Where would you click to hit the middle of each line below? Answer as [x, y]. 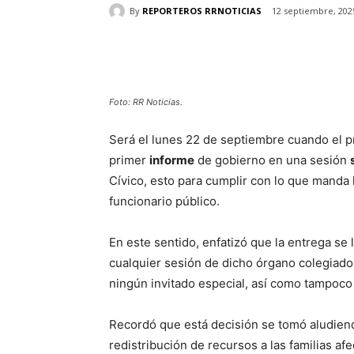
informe [172, 160]
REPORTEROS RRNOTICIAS [202, 10]
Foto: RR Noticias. [146, 102]
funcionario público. [164, 201]
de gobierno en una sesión [272, 160]
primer [129, 160]
